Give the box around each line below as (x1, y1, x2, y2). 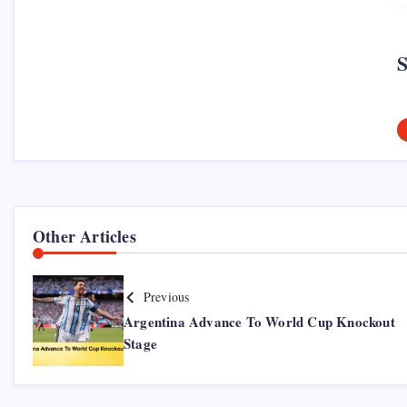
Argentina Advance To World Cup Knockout (124, 311, 395, 332)
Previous (143, 287, 190, 305)
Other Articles (33, 223, 136, 248)
